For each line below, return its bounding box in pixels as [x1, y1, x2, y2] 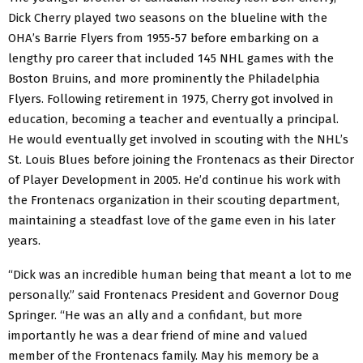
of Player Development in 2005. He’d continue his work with [8, 172, 341, 187]
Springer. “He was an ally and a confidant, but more [8, 307, 302, 322]
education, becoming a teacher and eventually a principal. [8, 111, 339, 126]
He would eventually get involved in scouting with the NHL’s [8, 131, 348, 147]
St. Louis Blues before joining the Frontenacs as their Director [8, 152, 354, 167]
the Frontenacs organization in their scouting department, [8, 192, 340, 207]
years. [8, 233, 41, 248]
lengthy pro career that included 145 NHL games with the [8, 50, 334, 66]
